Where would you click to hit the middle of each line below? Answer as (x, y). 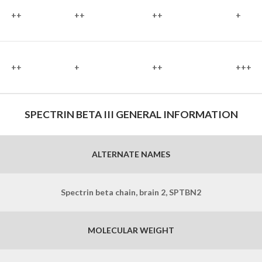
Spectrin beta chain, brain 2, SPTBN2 (131, 192)
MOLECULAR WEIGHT (131, 230)
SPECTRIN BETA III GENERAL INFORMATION (131, 115)
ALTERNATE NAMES (131, 154)
